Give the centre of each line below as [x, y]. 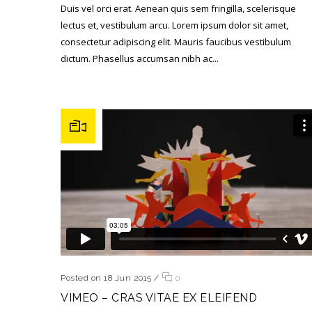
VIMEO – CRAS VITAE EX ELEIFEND [159, 297]
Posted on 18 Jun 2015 [106, 278]
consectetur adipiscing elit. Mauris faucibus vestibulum [176, 42]
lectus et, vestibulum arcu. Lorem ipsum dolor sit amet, [174, 25]
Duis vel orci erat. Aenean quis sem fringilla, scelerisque [178, 9]
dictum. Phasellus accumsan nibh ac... [140, 59]
